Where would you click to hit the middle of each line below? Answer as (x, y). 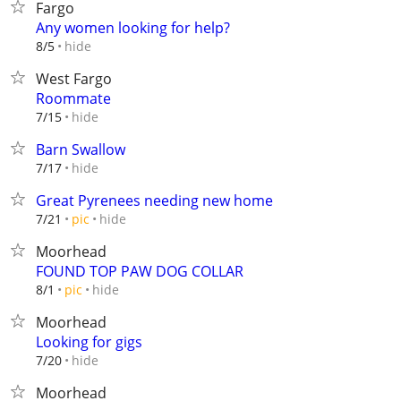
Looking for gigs (89, 342)
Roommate (73, 98)
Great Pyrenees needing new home (154, 200)
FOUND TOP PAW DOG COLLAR (140, 271)
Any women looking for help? (133, 28)
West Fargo (74, 79)
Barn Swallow (81, 149)
